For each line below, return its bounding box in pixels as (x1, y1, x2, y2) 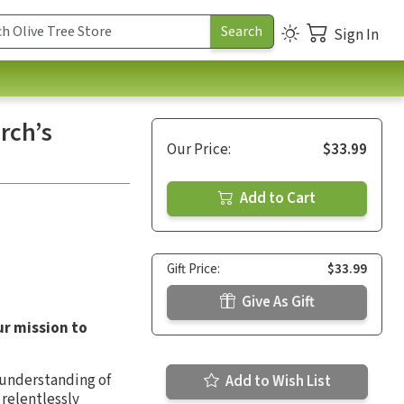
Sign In (334, 23, 379, 46)
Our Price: (167, 138, 231, 161)
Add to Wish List (222, 370, 331, 392)
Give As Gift (238, 290, 315, 313)
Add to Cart (237, 187, 316, 209)
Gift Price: (167, 259, 220, 279)
